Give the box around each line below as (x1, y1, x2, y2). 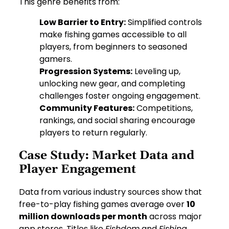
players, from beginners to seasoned (39, 41, 188, 53)
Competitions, (134, 102, 193, 114)
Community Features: (39, 102, 135, 114)
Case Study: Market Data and (19, 148, 195, 164)
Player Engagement (19, 162, 136, 177)
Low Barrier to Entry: (39, 16, 126, 29)
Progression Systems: (39, 65, 133, 78)
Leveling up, (132, 65, 181, 78)
